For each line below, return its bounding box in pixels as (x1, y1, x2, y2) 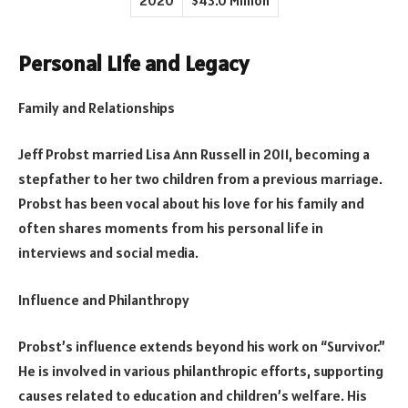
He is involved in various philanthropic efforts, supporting (18, 362, 383, 381)
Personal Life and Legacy (18, 48, 249, 77)
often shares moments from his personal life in (18, 219, 323, 238)
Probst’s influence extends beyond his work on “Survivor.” (18, 337, 385, 356)
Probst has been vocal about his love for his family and (18, 194, 364, 213)
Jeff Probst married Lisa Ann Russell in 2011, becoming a (18, 145, 370, 164)
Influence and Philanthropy (18, 290, 189, 309)
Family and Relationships (18, 97, 175, 117)
